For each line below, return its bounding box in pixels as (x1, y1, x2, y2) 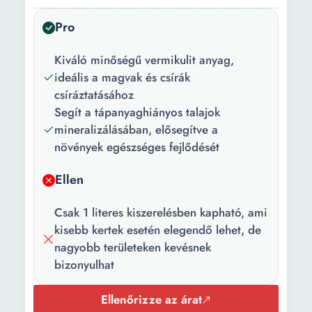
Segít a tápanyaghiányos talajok (54, 104, 220, 120)
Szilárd (120, 1, 160, 18)
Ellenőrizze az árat (101, 291, 202, 308)
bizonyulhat (54, 256, 114, 273)
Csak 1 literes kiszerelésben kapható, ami (54, 204, 267, 221)
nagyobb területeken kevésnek (54, 239, 211, 256)
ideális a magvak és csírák (54, 69, 190, 86)
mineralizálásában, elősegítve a (54, 121, 218, 138)
